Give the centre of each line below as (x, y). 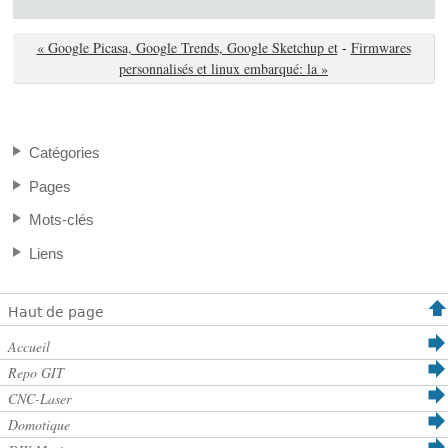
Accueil (29, 347)
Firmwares (380, 48)
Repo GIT (36, 373)
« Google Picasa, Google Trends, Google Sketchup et (187, 48)
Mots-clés (62, 220)
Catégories (65, 153)
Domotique (39, 425)
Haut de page (56, 312)
